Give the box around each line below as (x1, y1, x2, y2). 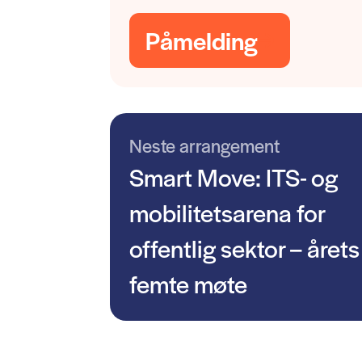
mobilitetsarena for (129, 195, 325, 229)
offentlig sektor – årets (129, 230, 360, 265)
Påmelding (145, 23, 258, 57)
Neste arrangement (129, 133, 280, 158)
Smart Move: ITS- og (129, 159, 338, 194)
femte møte (129, 266, 247, 301)
